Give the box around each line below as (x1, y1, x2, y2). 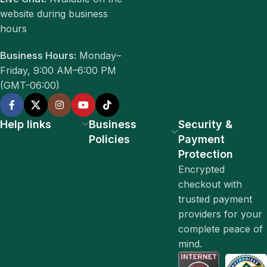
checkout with (178, 178, 242, 190)
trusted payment (178, 193, 252, 205)
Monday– (76, 49, 121, 61)
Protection (178, 148, 233, 160)
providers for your (178, 208, 262, 220)
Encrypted (178, 163, 225, 175)
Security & (178, 118, 232, 131)
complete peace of (178, 223, 263, 235)
